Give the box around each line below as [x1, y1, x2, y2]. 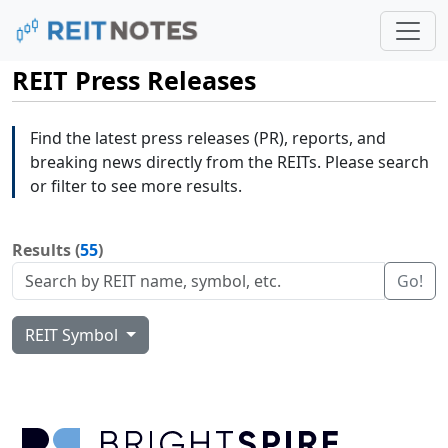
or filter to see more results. [30, 175, 242, 198]
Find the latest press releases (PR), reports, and [30, 127, 386, 150]
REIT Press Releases [12, 63, 256, 98]
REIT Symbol [25, 324, 122, 347]
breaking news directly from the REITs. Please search [30, 151, 429, 174]
